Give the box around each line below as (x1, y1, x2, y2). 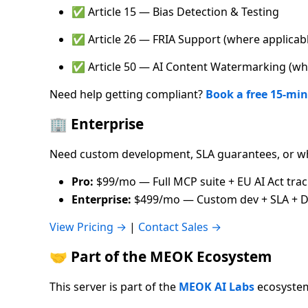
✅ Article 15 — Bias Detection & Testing (71, 4, 279, 20)
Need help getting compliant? (49, 87, 206, 102)
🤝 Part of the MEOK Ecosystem (49, 247, 272, 267)
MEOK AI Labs (179, 279, 254, 295)
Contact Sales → (138, 219, 221, 235)
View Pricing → (49, 219, 126, 235)
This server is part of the (49, 279, 179, 295)
